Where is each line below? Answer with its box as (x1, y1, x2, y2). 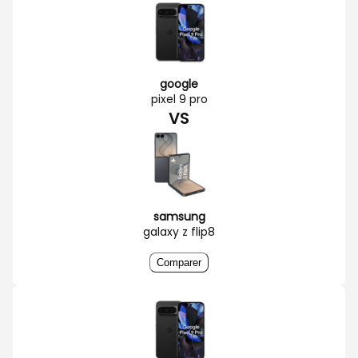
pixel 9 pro (150, 90, 208, 107)
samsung (153, 208, 205, 225)
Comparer (157, 256, 201, 268)
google (160, 75, 198, 92)
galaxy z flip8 (143, 223, 215, 240)
